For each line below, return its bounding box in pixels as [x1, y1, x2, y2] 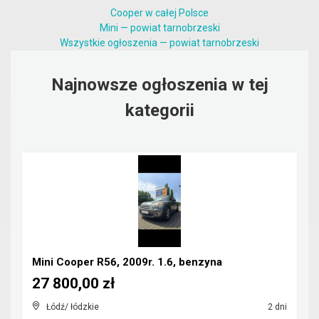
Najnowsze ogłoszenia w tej [51, 75, 268, 95]
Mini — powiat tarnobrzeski [99, 22, 220, 33]
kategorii [125, 100, 194, 120]
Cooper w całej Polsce [110, 7, 209, 19]
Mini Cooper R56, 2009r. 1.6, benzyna [32, 256, 222, 268]
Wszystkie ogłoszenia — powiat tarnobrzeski [60, 37, 259, 48]
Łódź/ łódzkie [46, 302, 99, 312]
